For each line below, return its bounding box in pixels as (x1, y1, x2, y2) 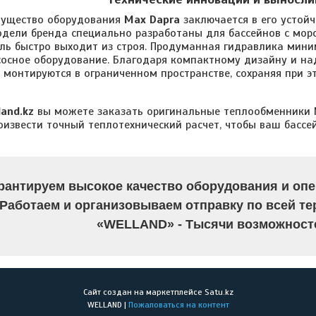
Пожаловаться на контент (128, 300, 229, 310)
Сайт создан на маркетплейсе (83, 287, 205, 297)
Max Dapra (124, 13, 180, 27)
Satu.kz (204, 287, 233, 297)
